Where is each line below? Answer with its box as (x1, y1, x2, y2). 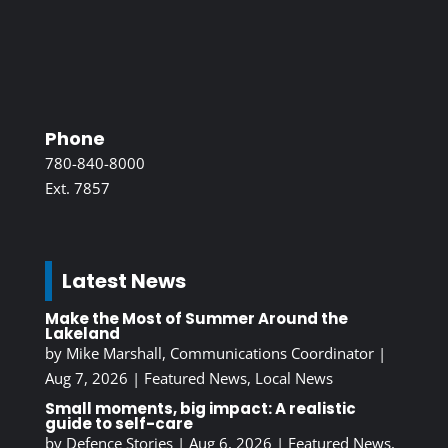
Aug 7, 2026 (44, 368, 128, 389)
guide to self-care (44, 413, 193, 435)
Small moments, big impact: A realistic (44, 398, 356, 420)
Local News (254, 368, 333, 389)
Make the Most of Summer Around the (44, 308, 348, 330)
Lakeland (44, 323, 120, 345)
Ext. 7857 (44, 178, 110, 199)
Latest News (61, 267, 186, 296)
